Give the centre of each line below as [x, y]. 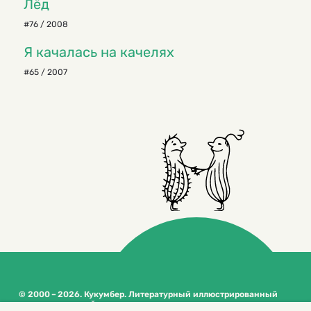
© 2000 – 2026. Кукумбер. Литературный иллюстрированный [148, 295]
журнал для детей [57, 304]
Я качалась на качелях [99, 52]
